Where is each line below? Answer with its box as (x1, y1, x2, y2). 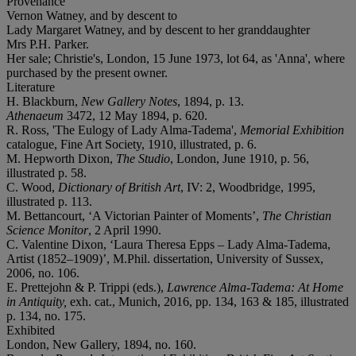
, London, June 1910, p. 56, (170, 151, 309, 165)
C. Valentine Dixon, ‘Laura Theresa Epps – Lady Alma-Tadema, (6, 237, 331, 251)
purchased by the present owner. (6, 65, 168, 79)
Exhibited (6, 323, 55, 337)
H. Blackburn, (6, 94, 81, 108)
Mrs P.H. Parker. (6, 37, 89, 51)
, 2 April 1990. (88, 222, 161, 237)
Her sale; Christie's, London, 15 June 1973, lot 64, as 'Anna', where (6, 51, 345, 65)
